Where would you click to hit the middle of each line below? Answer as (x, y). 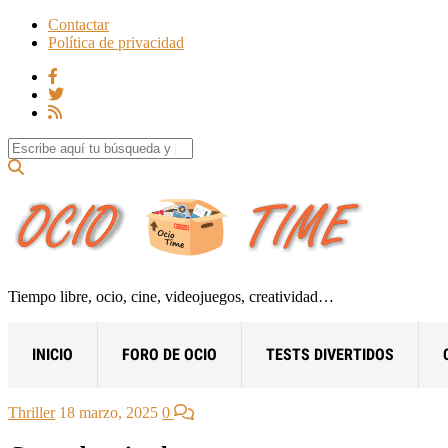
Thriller (31, 412)
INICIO (52, 354)
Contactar (78, 24)
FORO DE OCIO (169, 354)
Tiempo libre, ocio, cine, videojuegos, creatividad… (171, 296)
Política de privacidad (116, 42)
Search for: (41, 145)
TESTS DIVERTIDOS (330, 354)
